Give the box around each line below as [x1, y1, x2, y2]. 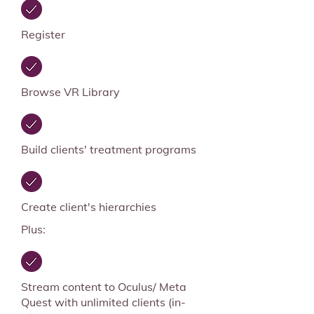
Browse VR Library [21, 85, 120, 99]
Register [21, 27, 65, 41]
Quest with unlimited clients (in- [21, 295, 186, 309]
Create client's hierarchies [21, 200, 156, 214]
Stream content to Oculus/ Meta [21, 280, 186, 294]
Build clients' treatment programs [21, 142, 196, 156]
